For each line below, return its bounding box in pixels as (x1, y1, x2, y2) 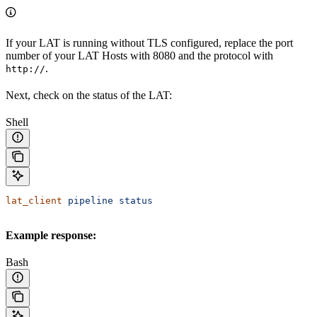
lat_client (6, 195, 62, 206)
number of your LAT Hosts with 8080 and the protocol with (6, 49, 273, 62)
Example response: (6, 229, 96, 241)
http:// (6, 63, 45, 74)
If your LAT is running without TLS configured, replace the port (6, 36, 293, 49)
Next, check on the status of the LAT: (6, 88, 172, 101)
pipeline (62, 195, 113, 206)
